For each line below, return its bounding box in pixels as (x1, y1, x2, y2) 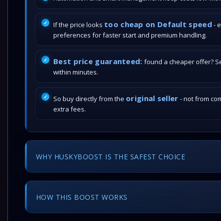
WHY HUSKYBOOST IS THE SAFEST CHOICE (36, 151, 185, 161)
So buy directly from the (53, 94, 126, 103)
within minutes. (53, 68, 98, 76)
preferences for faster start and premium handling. (53, 31, 207, 39)
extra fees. (53, 105, 86, 113)
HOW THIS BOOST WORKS (36, 192, 128, 202)
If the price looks (53, 20, 104, 29)
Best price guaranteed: (53, 56, 143, 66)
